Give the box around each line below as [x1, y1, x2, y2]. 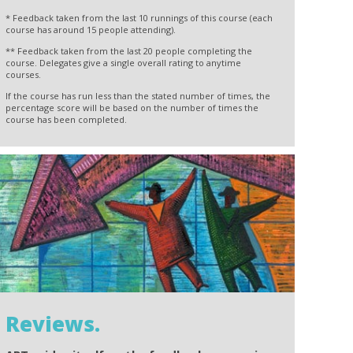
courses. [6, 69, 42, 81]
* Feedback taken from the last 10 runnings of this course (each [6, 12, 273, 24]
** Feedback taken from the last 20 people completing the [6, 45, 253, 58]
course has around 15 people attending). [6, 24, 176, 36]
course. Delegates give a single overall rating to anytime [6, 57, 242, 69]
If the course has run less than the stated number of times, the [6, 90, 271, 102]
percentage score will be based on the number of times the [6, 102, 259, 114]
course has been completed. [6, 113, 128, 126]
